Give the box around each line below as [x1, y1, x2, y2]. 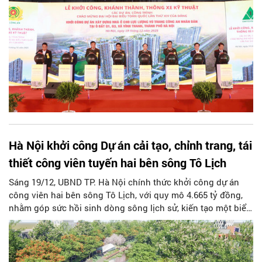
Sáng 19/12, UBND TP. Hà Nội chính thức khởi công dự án [9, 176, 239, 188]
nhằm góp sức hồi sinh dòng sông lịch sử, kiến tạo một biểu [9, 202, 251, 214]
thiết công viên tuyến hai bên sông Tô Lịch [9, 155, 226, 171]
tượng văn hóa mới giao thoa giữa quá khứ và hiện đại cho [9, 215, 244, 227]
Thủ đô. [9, 227, 40, 240]
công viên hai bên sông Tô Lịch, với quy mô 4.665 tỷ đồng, [9, 189, 243, 201]
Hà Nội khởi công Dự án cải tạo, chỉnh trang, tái [9, 137, 252, 153]
